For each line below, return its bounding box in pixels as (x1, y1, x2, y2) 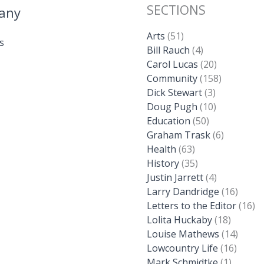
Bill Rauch (147, 43, 190, 57)
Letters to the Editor (147, 199, 236, 212)
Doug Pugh (147, 100, 197, 113)
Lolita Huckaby (147, 213, 212, 226)
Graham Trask (147, 128, 210, 141)
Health (147, 142, 176, 156)
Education (147, 114, 190, 127)
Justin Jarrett (147, 170, 203, 184)
